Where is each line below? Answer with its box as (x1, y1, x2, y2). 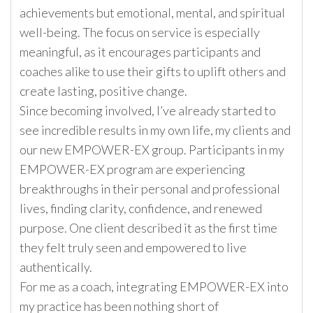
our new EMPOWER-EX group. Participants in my (20, 142, 284, 158)
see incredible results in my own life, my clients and (20, 122, 291, 138)
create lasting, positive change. (20, 83, 187, 99)
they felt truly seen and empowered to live (20, 240, 247, 256)
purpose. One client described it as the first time (20, 220, 277, 236)
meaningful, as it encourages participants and (20, 44, 261, 60)
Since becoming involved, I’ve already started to (20, 103, 276, 119)
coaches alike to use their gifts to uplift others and (20, 64, 286, 80)
